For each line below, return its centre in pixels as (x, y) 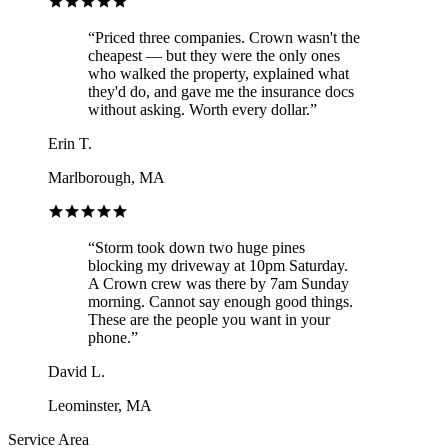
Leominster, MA (100, 405)
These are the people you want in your (209, 319)
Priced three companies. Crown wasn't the (227, 37)
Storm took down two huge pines (200, 247)
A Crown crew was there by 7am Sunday (218, 283)
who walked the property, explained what (218, 73)
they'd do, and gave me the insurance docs (221, 91)
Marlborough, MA (106, 177)
